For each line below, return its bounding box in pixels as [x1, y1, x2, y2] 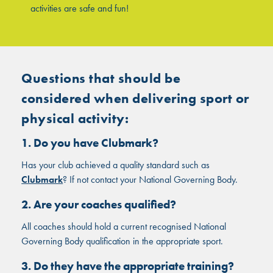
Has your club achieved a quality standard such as [21, 158, 210, 171]
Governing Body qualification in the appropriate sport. [21, 234, 224, 247]
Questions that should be [21, 69, 181, 87]
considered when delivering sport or [21, 89, 249, 107]
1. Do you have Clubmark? [21, 135, 159, 151]
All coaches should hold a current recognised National [21, 219, 227, 233]
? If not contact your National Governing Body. [63, 172, 238, 186]
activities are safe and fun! [30, 2, 129, 15]
